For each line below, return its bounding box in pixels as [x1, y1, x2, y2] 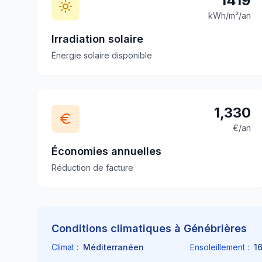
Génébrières [184, 222, 247, 235]
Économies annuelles [51, 145, 161, 157]
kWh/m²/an [208, 11, 251, 20]
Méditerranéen [83, 242, 144, 252]
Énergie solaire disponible [51, 50, 152, 60]
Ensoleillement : [190, 242, 249, 252]
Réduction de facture [51, 163, 133, 173]
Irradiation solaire [51, 33, 143, 45]
